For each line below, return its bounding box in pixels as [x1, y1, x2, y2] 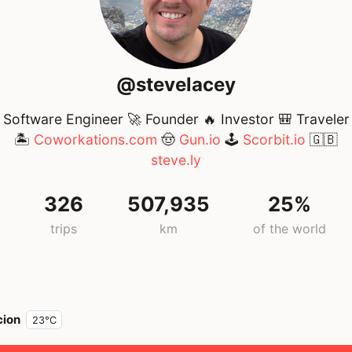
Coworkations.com [34, 131, 157, 148]
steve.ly [151, 152, 201, 169]
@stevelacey [116, 73, 236, 96]
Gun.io [179, 131, 221, 148]
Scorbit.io [243, 131, 306, 148]
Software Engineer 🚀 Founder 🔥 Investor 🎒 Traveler [2, 111, 350, 128]
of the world [252, 221, 326, 237]
